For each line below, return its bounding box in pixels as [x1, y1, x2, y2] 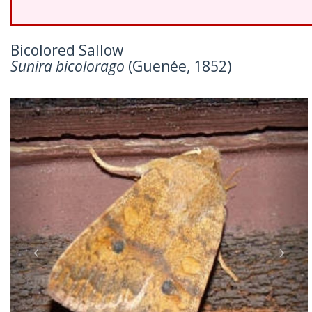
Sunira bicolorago [10, 56, 125, 76]
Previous [32, 97, 90, 116]
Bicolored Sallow [10, 40, 123, 60]
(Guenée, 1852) [125, 56, 232, 76]
